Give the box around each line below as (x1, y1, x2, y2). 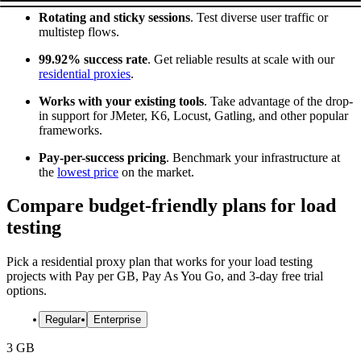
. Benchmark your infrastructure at (166, 150, 340, 164)
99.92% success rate (39, 52, 147, 66)
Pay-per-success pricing (39, 150, 166, 164)
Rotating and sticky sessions (39, 10, 190, 24)
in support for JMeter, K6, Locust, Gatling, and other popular (39, 108, 348, 122)
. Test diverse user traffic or (190, 10, 328, 24)
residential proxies (39, 66, 131, 81)
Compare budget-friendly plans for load (6, 195, 336, 217)
